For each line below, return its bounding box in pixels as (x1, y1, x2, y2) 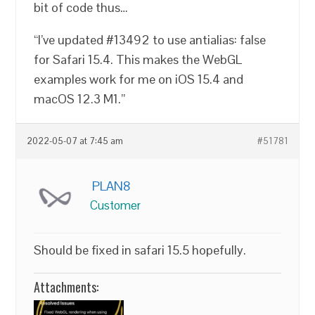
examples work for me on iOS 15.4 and (34, 70, 244, 87)
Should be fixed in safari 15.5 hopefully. (34, 241, 247, 258)
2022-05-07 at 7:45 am (27, 135, 124, 147)
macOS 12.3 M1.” (34, 90, 126, 107)
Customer (90, 197, 141, 213)
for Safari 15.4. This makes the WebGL (34, 51, 243, 67)
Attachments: (34, 277, 99, 296)
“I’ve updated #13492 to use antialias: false (34, 31, 266, 48)
